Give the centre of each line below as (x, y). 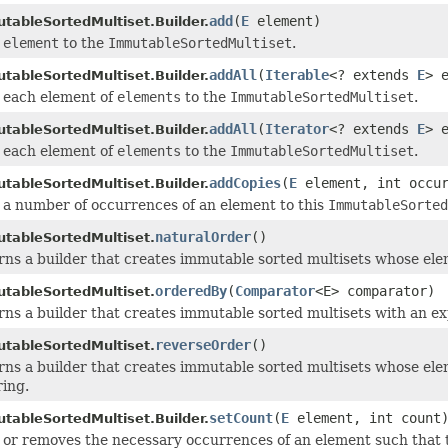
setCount (241, 417)
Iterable (297, 74)
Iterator (297, 128)
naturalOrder (203, 236)
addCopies (245, 182)
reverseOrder (203, 344)
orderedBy (191, 290)
